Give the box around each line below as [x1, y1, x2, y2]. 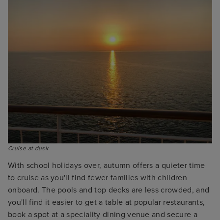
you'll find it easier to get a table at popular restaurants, [8, 197, 205, 207]
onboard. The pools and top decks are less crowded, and [8, 185, 210, 195]
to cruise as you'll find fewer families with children [8, 172, 187, 183]
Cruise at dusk [8, 144, 49, 152]
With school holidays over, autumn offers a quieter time [8, 160, 205, 170]
